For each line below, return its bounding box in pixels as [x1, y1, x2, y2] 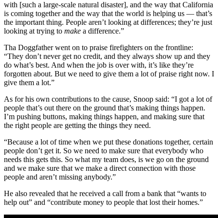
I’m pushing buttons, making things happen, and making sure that [4, 112, 204, 121]
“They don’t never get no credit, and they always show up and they [4, 52, 210, 61]
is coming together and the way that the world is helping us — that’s [4, 9, 212, 18]
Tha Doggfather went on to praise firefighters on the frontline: [4, 43, 193, 52]
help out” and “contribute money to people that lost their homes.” [4, 198, 203, 207]
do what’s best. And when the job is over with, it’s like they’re [4, 61, 194, 70]
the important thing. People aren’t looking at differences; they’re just [4, 18, 212, 27]
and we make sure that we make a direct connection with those [4, 164, 196, 173]
